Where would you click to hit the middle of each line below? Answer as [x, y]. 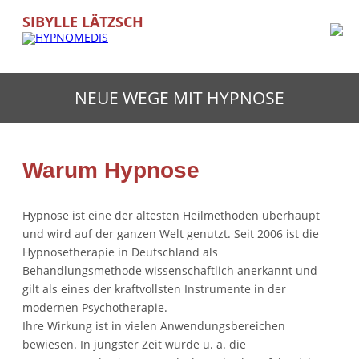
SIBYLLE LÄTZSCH [83, 22]
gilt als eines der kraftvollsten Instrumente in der [154, 288]
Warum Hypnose [111, 170]
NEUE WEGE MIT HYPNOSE [179, 97]
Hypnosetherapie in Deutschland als [120, 252]
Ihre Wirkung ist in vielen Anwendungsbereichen [154, 325]
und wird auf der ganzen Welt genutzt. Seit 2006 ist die [171, 233]
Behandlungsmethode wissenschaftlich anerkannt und [170, 270]
